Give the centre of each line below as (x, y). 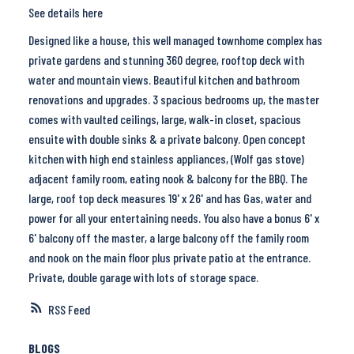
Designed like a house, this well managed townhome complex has (175, 40)
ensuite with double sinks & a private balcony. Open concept (167, 139)
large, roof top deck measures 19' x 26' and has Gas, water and (169, 198)
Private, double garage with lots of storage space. (143, 277)
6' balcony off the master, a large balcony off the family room (168, 238)
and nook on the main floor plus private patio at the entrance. (169, 258)
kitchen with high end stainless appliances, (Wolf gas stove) (166, 159)
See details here (65, 13)
